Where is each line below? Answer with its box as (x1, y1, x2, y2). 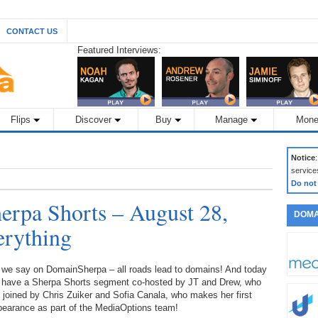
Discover (75, 114, 111, 125)
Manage (215, 114, 248, 125)
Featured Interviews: (77, 45, 161, 55)
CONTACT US (6, 27, 57, 35)
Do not (291, 179, 317, 187)
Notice (291, 153, 315, 162)
